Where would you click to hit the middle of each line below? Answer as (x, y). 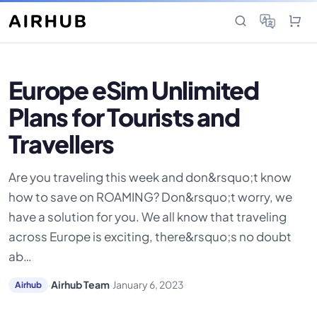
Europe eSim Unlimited (134, 90)
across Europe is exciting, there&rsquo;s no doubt (150, 236)
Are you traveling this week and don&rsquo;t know (150, 177)
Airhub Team (80, 285)
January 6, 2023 (148, 285)
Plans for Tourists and (124, 117)
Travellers (62, 144)
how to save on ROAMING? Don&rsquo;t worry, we (151, 196)
